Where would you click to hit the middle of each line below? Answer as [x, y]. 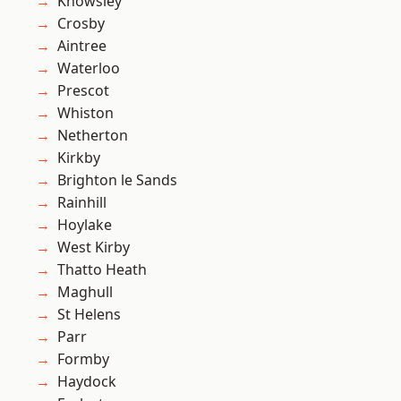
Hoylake [85, 225]
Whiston [85, 113]
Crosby [81, 24]
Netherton [93, 136]
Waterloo [89, 68]
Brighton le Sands [117, 180]
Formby [83, 359]
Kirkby [79, 158]
